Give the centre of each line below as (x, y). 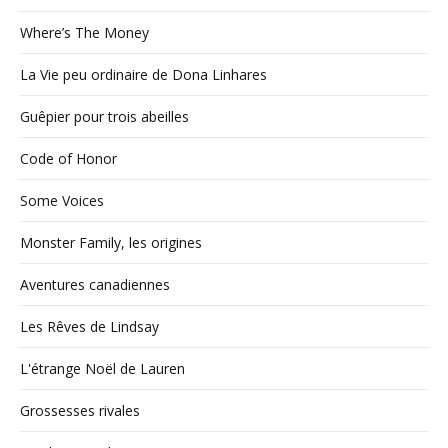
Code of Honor (68, 159)
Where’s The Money (84, 33)
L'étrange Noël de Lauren (102, 369)
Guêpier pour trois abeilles (104, 117)
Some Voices (62, 201)
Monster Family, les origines (111, 243)
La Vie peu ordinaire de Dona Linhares (143, 75)
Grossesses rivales (80, 411)
